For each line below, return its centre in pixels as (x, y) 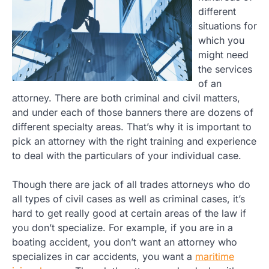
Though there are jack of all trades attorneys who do (131, 184)
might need (223, 54)
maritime (215, 256)
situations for (228, 26)
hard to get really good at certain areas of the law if (129, 213)
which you (221, 40)
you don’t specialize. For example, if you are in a (122, 227)
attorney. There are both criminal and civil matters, (126, 98)
